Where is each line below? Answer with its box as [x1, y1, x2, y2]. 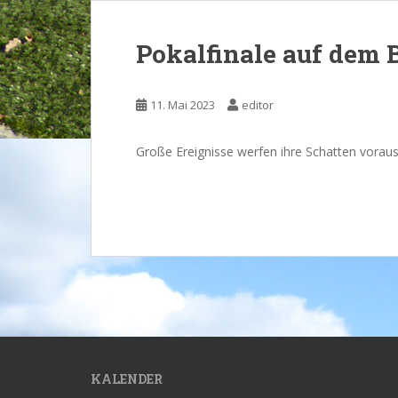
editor [242, 97, 274, 113]
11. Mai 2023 [150, 97, 215, 113]
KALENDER [91, 370, 163, 387]
